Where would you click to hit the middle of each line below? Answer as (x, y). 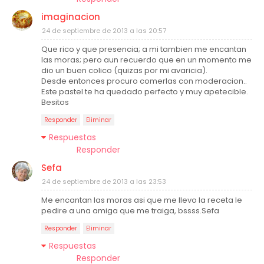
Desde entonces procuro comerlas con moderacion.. (144, 81)
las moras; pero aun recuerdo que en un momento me (146, 60)
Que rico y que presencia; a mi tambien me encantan (144, 49)
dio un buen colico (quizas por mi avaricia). (124, 70)
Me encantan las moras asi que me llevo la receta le (142, 200)
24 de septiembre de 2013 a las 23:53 (104, 181)
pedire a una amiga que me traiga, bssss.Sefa (130, 211)
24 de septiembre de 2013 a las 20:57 (104, 31)
